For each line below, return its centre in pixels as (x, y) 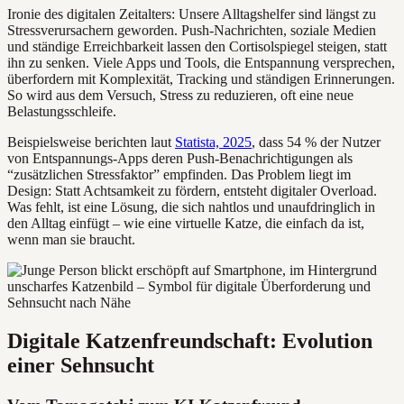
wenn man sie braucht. (71, 240)
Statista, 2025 (213, 142)
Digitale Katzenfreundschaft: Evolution (190, 341)
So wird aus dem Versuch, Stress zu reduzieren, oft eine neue (180, 96)
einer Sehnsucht (81, 366)
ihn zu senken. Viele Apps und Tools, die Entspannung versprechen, (201, 63)
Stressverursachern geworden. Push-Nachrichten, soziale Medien (192, 31)
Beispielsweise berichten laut (91, 142)
